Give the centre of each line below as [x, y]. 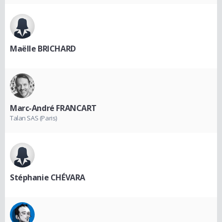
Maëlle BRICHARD [43, 48]
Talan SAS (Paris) [33, 118]
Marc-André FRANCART [54, 108]
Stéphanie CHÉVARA [48, 177]
